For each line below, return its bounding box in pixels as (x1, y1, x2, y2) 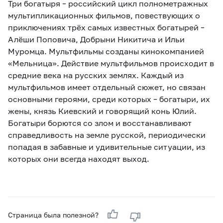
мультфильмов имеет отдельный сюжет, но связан (8, 82, 206, 92)
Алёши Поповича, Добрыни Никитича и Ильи (8, 34, 185, 44)
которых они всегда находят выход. (8, 153, 149, 163)
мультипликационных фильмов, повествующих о (8, 10, 200, 20)
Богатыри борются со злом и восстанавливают (8, 117, 192, 127)
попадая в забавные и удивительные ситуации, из (8, 141, 205, 151)
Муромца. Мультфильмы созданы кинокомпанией (8, 46, 204, 56)
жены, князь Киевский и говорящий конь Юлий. (8, 106, 197, 115)
